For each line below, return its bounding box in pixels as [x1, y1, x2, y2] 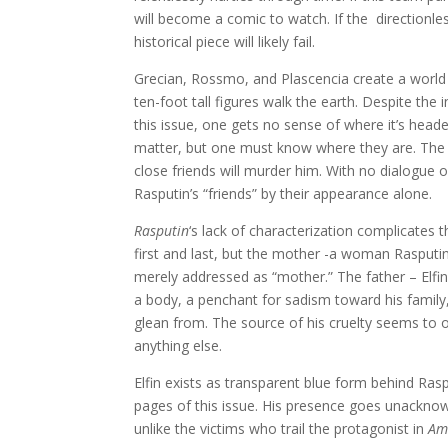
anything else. [134, 336, 223, 355]
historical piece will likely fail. [134, 32, 316, 51]
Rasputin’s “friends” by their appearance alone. [134, 184, 433, 203]
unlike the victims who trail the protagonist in [134, 419, 429, 438]
